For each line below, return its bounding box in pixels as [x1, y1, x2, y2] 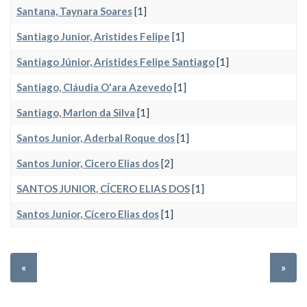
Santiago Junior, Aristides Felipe [16, 30, 170, 42]
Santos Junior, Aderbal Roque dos [16, 132, 175, 144]
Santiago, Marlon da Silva [16, 106, 135, 119]
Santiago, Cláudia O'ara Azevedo [16, 81, 172, 93]
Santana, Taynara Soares [16, 5, 132, 17]
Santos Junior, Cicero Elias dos [16, 157, 159, 169]
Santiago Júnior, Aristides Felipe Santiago [16, 56, 214, 68]
